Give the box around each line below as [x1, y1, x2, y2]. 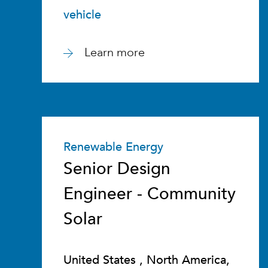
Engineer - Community [63, 182, 236, 205]
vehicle [63, 7, 101, 23]
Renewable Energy [63, 139, 163, 155]
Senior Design [63, 157, 170, 180]
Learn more [84, 44, 145, 60]
